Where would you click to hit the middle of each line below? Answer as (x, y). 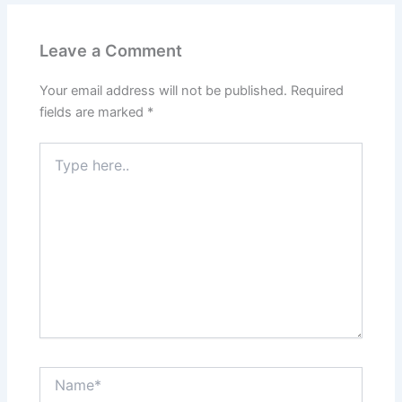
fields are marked (94, 113)
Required (318, 91)
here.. (56, 169)
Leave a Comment (111, 51)
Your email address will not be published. (164, 91)
